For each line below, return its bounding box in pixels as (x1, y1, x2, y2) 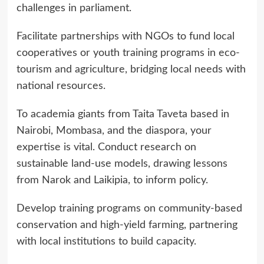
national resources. (16, 80, 105, 91)
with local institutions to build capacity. (16, 236, 196, 247)
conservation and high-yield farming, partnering (16, 219, 237, 230)
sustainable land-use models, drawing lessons (16, 158, 227, 169)
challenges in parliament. (16, 2, 131, 14)
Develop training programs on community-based (16, 203, 242, 214)
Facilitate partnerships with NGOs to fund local (16, 31, 235, 42)
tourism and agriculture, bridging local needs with (16, 64, 246, 75)
